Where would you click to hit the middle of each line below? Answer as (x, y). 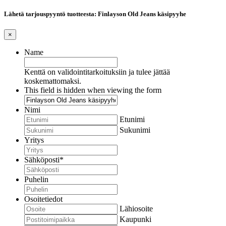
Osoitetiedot (43, 199)
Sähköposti (42, 160)
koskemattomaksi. (53, 81)
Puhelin (36, 180)
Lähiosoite (136, 209)
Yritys (34, 140)
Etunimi (132, 120)
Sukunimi (135, 130)
